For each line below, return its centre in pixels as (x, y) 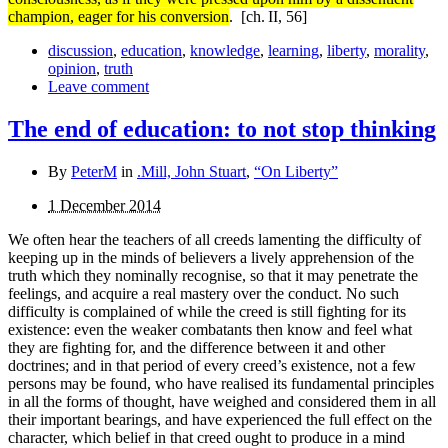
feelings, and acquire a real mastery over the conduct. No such (203, 294)
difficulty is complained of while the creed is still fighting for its (207, 312)
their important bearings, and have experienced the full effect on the (220, 420)
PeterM (94, 172)
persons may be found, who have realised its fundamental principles (221, 384)
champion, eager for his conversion (118, 17)
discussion (80, 51)
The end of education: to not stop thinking (222, 129)
